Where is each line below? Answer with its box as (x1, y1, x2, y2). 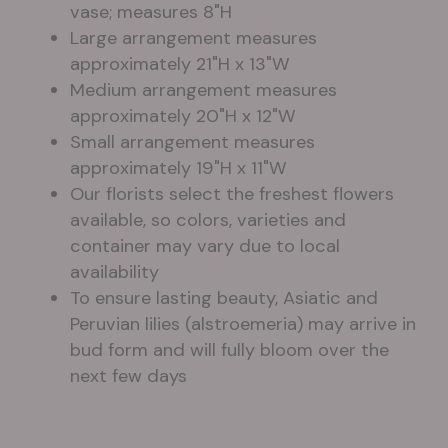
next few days (70, 364, 187, 389)
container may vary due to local (70, 234, 340, 259)
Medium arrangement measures (70, 78, 337, 103)
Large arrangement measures (70, 26, 317, 51)
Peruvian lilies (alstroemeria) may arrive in (70, 312, 416, 337)
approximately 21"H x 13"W (70, 52, 290, 77)
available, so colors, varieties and (70, 208, 346, 233)
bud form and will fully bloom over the (70, 338, 389, 363)
